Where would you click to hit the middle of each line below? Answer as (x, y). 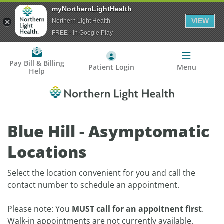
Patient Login (112, 67)
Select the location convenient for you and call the (101, 173)
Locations (47, 152)
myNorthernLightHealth (92, 9)
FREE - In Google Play (82, 33)
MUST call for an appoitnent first (137, 209)
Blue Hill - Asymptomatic (108, 131)
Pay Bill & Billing (37, 63)
